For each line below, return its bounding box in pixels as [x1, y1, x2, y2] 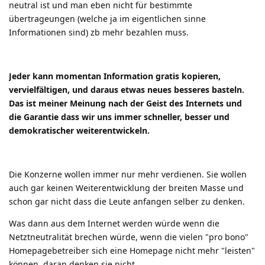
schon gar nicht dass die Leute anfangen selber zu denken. [9, 195, 245, 207]
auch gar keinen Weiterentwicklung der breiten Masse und [9, 182, 244, 193]
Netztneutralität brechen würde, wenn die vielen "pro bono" [9, 231, 248, 243]
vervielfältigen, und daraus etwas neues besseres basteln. [9, 83, 244, 95]
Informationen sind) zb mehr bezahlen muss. [9, 26, 189, 38]
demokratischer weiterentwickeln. [9, 124, 150, 136]
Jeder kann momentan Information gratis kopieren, [9, 70, 221, 82]
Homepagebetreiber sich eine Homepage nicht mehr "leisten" [9, 244, 255, 256]
